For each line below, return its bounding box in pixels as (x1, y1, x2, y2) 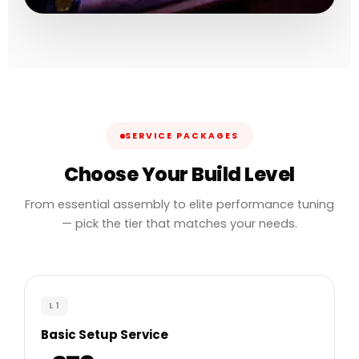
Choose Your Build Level (64, 161, 295, 188)
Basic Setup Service (41, 326, 168, 344)
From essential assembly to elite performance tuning (25, 196, 334, 213)
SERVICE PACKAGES (125, 130, 239, 143)
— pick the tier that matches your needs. (62, 216, 297, 232)
